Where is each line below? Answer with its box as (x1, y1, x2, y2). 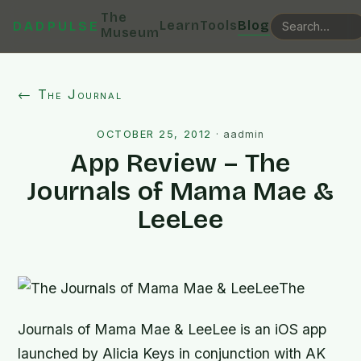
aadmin (222, 128, 264, 140)
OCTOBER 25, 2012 (97, 128, 212, 140)
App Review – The (70, 147, 291, 179)
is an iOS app (236, 321, 327, 338)
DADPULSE (13, 19, 101, 34)
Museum (100, 25, 160, 40)
